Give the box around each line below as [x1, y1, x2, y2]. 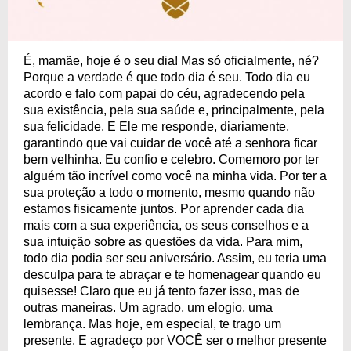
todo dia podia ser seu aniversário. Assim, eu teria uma [24, 251, 327, 265]
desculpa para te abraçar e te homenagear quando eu [24, 268, 321, 281]
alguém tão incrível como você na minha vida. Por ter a [24, 169, 327, 183]
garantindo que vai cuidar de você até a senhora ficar [24, 136, 317, 150]
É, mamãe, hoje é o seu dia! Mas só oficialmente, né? [24, 54, 319, 67]
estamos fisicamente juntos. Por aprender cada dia [24, 202, 304, 215]
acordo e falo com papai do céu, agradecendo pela [24, 87, 305, 100]
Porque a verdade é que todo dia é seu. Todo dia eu [24, 71, 310, 84]
